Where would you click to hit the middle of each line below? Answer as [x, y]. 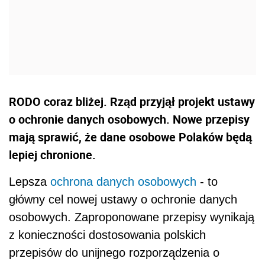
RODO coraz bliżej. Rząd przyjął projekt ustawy [132, 102]
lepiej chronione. [52, 155]
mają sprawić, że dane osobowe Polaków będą [130, 137]
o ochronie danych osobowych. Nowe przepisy [129, 119]
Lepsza [30, 182]
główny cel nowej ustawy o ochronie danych [123, 200]
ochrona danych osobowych [123, 182]
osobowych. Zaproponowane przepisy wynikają [132, 217]
